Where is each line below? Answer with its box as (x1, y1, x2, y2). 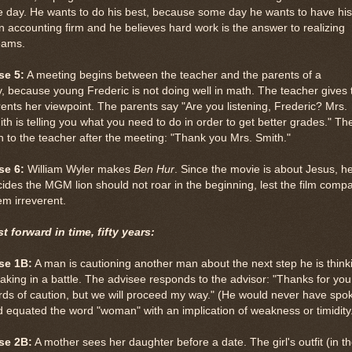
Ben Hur (134, 163, 174, 175)
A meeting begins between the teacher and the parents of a (24, 68, 321, 81)
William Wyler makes (24, 163, 134, 175)
